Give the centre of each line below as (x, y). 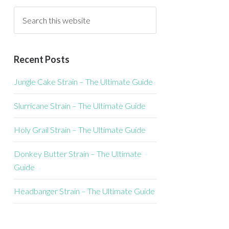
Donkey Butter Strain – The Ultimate (78, 154)
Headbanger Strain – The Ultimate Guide (84, 191)
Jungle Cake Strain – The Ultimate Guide (83, 82)
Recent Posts (42, 59)
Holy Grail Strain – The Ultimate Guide (80, 130)
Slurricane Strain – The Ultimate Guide (80, 106)
